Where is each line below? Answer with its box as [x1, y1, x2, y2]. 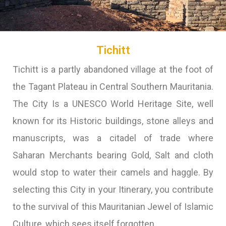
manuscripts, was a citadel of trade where [13, 133, 213, 143]
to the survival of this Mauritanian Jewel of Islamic [13, 201, 213, 212]
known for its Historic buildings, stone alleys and [13, 116, 213, 126]
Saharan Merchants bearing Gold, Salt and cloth [13, 150, 213, 160]
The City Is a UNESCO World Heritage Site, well [13, 98, 213, 109]
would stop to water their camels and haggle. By [13, 167, 213, 178]
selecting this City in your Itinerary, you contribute [13, 184, 213, 195]
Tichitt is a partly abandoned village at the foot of [13, 64, 213, 75]
